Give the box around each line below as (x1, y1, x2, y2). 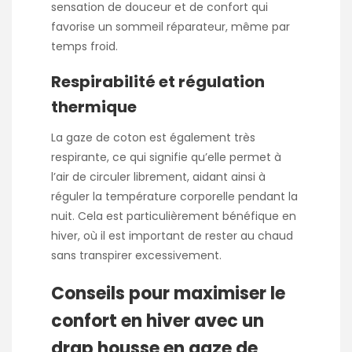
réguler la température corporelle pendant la (51, 189, 298, 205)
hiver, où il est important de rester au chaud (51, 228, 293, 244)
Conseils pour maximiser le (51, 280, 285, 306)
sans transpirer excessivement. (51, 247, 222, 264)
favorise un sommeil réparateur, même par (51, 19, 290, 35)
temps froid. (51, 38, 118, 55)
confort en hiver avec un (51, 308, 264, 333)
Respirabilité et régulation (51, 71, 265, 93)
